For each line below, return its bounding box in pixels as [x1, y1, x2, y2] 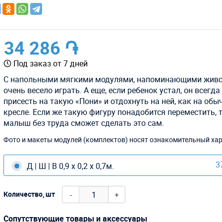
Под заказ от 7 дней [11, 58, 90, 69]
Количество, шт [3, 189, 55, 199]
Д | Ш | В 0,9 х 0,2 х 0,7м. [27, 161, 114, 172]
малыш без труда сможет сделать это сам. [3, 117, 165, 129]
